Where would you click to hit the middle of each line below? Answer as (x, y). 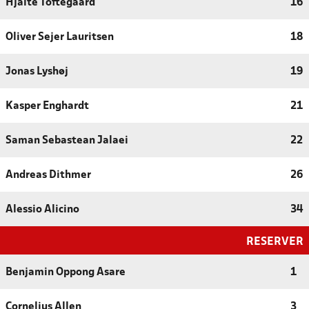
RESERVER (275, 241)
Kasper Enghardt (47, 106)
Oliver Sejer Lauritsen (60, 37)
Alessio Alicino (42, 209)
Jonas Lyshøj (37, 71)
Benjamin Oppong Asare (66, 272)
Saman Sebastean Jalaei (67, 140)
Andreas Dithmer (48, 175)
